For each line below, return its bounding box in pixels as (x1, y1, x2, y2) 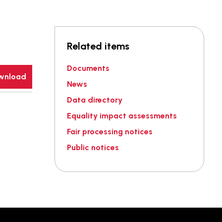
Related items (67, 40, 130, 52)
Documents (67, 63, 110, 73)
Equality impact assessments (67, 111, 177, 120)
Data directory (67, 95, 123, 105)
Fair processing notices (67, 127, 153, 136)
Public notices (67, 143, 119, 152)
